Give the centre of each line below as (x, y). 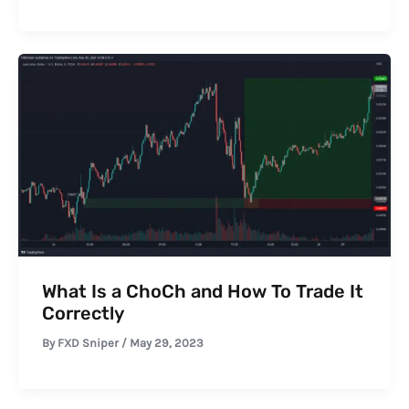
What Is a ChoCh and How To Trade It (202, 291)
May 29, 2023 (166, 342)
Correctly (83, 313)
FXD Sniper (89, 342)
